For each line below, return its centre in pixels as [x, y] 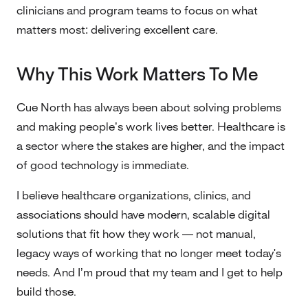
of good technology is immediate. [103, 165]
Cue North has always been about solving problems [149, 108]
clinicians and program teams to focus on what [137, 11]
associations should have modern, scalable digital [143, 215]
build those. [46, 292]
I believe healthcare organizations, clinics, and [134, 196]
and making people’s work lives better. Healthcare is [151, 127]
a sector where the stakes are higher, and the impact [151, 146]
